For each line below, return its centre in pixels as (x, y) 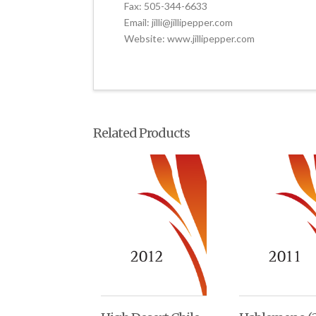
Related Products (141, 133)
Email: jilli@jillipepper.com (179, 22)
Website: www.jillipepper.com (190, 38)
